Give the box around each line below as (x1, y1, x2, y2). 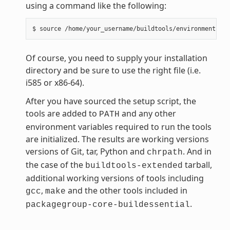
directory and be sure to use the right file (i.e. (25, 65, 201, 76)
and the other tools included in (65, 185, 187, 197)
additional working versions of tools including (25, 172, 204, 184)
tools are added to (25, 108, 99, 120)
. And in (182, 146, 212, 158)
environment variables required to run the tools (25, 121, 212, 133)
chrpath (146, 148, 183, 158)
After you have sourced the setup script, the (25, 95, 196, 107)
